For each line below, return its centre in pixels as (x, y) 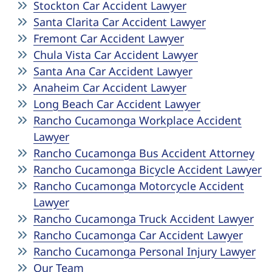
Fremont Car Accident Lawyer (109, 38)
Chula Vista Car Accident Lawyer (116, 55)
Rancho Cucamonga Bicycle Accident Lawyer (148, 169)
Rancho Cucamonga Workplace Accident (138, 120)
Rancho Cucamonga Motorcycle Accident (139, 186)
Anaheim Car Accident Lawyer (110, 87)
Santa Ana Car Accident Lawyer (113, 71)
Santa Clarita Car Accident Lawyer (120, 22)
